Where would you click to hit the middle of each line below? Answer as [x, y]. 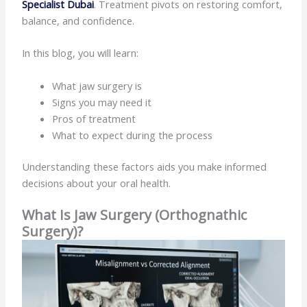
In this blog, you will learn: [81, 53]
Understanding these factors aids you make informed [145, 166]
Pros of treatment [94, 118]
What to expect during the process [133, 135]
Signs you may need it [102, 102]
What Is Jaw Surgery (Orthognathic [135, 214]
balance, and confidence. [78, 21]
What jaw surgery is [97, 85]
